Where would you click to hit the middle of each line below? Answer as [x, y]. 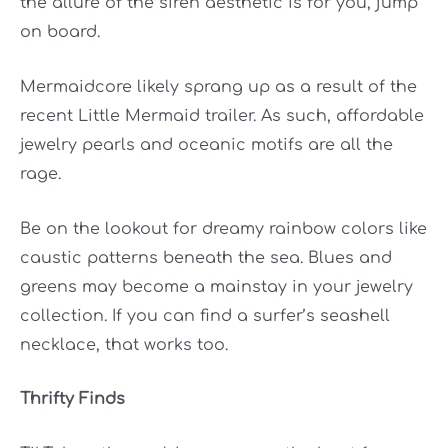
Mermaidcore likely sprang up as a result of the [218, 87]
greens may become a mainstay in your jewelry [216, 286]
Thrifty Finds [72, 399]
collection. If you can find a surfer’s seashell [205, 315]
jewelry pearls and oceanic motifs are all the [206, 145]
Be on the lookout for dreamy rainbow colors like [223, 228]
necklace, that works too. [124, 344]
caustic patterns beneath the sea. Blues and [206, 257]
